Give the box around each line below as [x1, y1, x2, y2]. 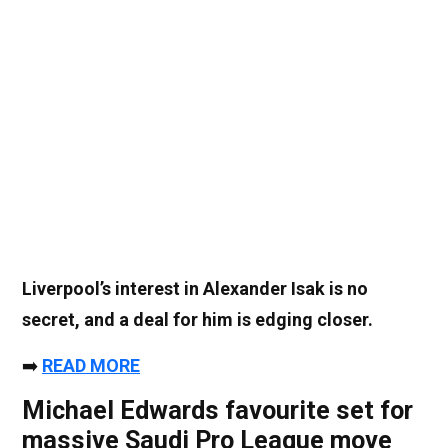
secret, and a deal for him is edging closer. [22, 308, 373, 330]
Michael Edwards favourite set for [22, 395, 413, 425]
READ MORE [42, 354, 140, 376]
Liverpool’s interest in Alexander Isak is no [22, 277, 368, 299]
